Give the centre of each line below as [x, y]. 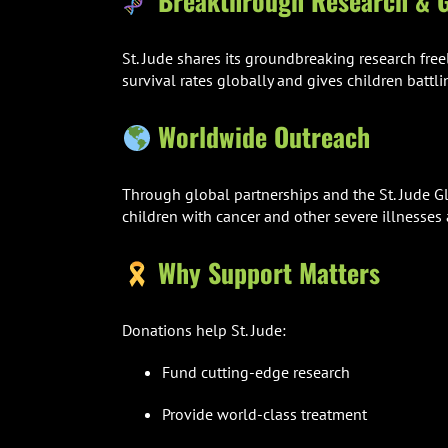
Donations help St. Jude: [203, 330]
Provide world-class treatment [264, 414]
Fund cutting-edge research [255, 372]
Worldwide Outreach [263, 137]
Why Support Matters [268, 273]
